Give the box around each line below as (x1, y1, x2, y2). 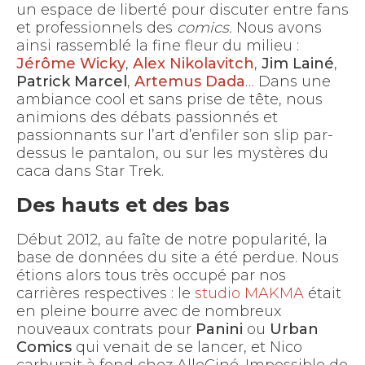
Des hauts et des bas (16, 193, 230, 217)
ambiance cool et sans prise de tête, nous (16, 90, 323, 108)
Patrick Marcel (16, 73, 127, 90)
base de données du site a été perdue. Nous (16, 248, 339, 266)
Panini (196, 320, 243, 338)
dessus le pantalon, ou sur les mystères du (16, 144, 328, 162)
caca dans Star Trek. (16, 162, 164, 180)
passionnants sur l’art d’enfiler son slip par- (16, 126, 333, 144)
